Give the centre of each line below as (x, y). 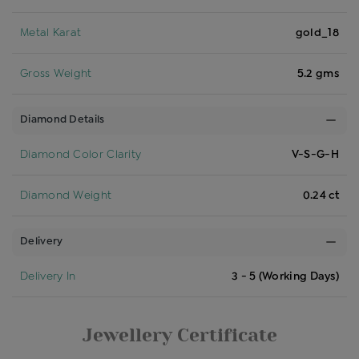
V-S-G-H (315, 154)
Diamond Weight (66, 195)
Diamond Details (63, 120)
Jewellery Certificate (179, 335)
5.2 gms (318, 73)
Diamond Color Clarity (81, 154)
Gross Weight (56, 73)
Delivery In (48, 276)
